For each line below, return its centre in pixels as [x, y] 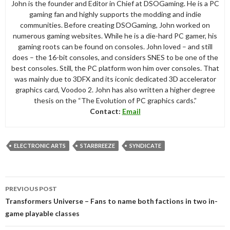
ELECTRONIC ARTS [40, 146]
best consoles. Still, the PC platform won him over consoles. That [115, 68]
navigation [34, 196]
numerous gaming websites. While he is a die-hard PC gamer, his [115, 36]
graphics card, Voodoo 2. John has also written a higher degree [115, 90]
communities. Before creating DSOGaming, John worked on [115, 25]
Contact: [106, 111]
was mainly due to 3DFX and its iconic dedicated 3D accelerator [115, 79]
